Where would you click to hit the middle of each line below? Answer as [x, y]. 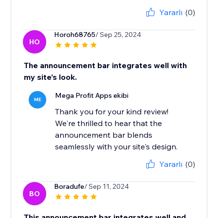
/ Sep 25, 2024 [118, 35]
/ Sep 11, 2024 [107, 187]
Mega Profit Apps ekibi [92, 96]
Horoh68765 [75, 35]
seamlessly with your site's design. [117, 147]
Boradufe [69, 187]
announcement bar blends [104, 135]
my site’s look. [51, 77]
